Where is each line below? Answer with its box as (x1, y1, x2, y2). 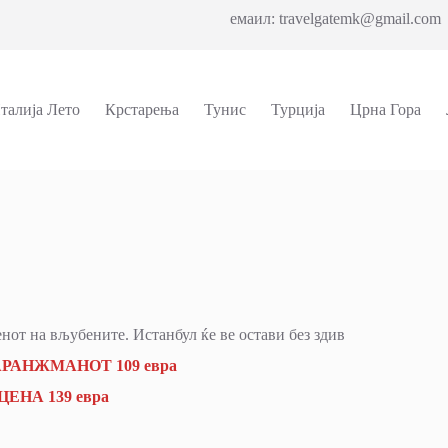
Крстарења (104, 101, 179, 118)
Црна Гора (349, 101, 421, 118)
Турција (270, 101, 325, 118)
